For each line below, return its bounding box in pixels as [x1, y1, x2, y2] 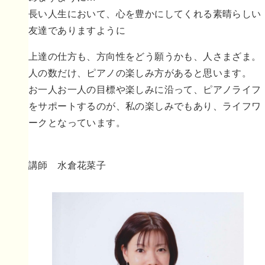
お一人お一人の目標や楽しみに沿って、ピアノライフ [28, 82, 261, 96]
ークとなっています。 [28, 115, 125, 129]
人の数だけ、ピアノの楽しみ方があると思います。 [28, 65, 252, 79]
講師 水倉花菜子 [28, 157, 106, 172]
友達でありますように [28, 22, 125, 37]
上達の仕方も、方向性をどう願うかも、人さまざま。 [28, 49, 261, 63]
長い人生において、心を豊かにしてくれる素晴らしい [28, 6, 261, 20]
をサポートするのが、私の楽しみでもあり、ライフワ [28, 98, 261, 112]
